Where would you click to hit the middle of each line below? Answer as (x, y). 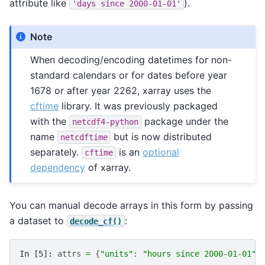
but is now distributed (161, 136)
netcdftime (84, 137)
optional (161, 152)
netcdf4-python (106, 122)
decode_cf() (96, 221)
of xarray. (108, 167)
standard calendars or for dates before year (129, 75)
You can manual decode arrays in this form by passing (131, 205)
